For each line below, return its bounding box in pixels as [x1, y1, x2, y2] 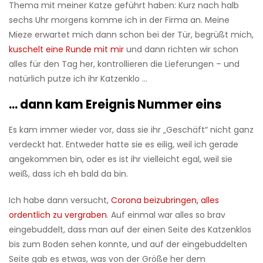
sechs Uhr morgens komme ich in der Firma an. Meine [9, 14, 230, 26]
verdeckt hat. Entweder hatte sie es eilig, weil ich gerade [9, 139, 238, 151]
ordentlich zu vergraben [9, 209, 107, 221]
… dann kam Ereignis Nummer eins [9, 96, 221, 113]
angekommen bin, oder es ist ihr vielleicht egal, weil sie [9, 153, 232, 166]
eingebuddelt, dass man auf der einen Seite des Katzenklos [9, 224, 251, 236]
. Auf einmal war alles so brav [107, 209, 225, 221]
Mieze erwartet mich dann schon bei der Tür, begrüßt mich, [9, 29, 254, 41]
